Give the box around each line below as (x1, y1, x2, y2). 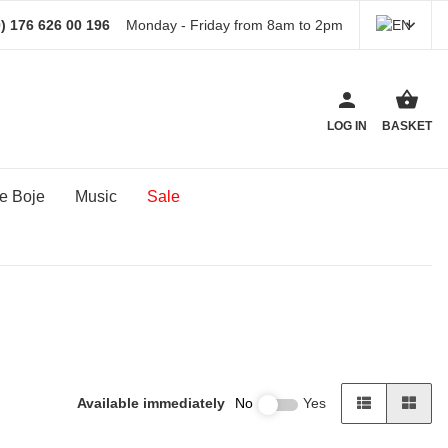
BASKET (382, 119, 432, 133)
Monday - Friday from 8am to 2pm (126, 17, 343, 33)
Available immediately (77, 395, 225, 411)
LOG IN (327, 119, 367, 133)
